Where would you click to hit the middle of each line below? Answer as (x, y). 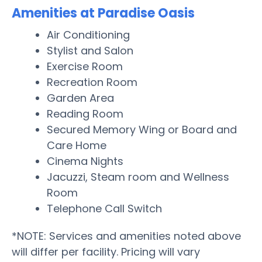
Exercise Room (85, 66)
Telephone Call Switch (104, 208)
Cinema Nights (85, 161)
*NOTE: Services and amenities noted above (126, 236)
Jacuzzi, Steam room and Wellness (138, 177)
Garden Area (80, 98)
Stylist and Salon (90, 50)
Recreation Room (92, 82)
